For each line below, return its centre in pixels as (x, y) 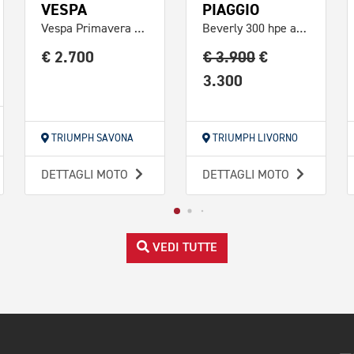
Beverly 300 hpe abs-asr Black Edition (301, 29)
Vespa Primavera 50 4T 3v (139, 29)
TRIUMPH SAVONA (91, 138)
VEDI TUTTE (183, 248)
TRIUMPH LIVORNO (254, 138)
